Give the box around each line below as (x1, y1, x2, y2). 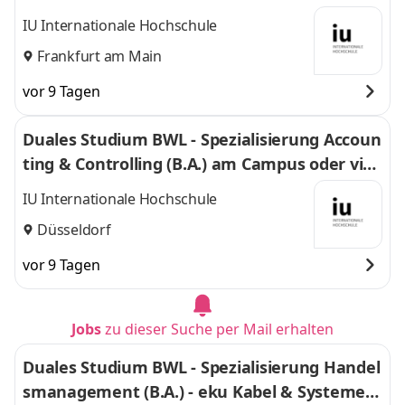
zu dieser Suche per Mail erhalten (105, 319, 334, 339)
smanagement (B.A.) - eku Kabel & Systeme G (23, 381, 381, 402)
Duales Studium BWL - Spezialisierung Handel (23, 356, 380, 378)
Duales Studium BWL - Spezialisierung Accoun (23, 128, 381, 150)
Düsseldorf (37, 219, 111, 240)
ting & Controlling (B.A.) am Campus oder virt (23, 153, 377, 174)
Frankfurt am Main (37, 45, 162, 66)
